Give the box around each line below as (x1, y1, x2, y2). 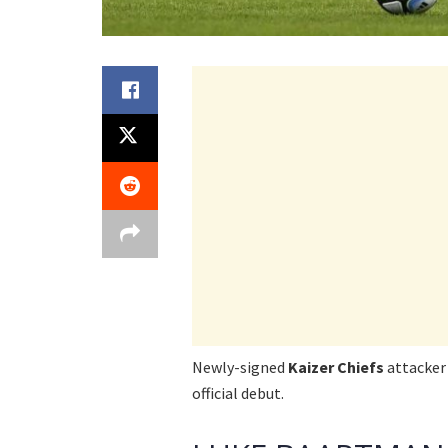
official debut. (192, 382, 284, 403)
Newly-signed (192, 356, 288, 377)
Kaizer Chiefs (288, 356, 384, 377)
